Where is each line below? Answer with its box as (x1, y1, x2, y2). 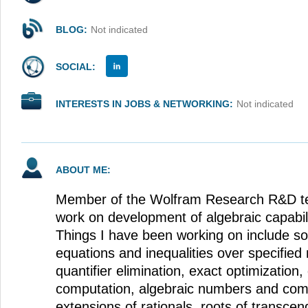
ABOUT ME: (56, 164, 111, 175)
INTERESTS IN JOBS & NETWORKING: (56, 98, 233, 109)
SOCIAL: (56, 61, 96, 72)
